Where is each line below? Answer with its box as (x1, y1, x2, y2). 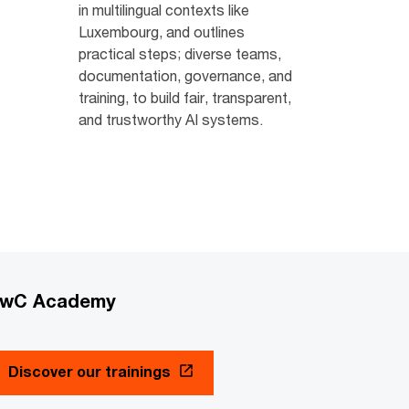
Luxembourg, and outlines (78, 23, 245, 40)
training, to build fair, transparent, (78, 89, 291, 106)
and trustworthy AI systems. (78, 110, 263, 128)
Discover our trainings (8, 362, 171, 380)
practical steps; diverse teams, (78, 45, 281, 62)
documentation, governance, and (78, 67, 292, 84)
